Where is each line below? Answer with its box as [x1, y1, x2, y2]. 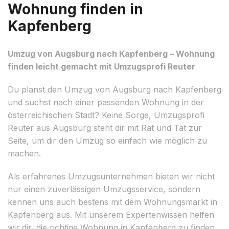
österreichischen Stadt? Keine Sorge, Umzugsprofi [8, 109, 204, 120]
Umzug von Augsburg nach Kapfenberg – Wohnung [8, 48, 215, 59]
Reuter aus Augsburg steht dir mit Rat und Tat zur [8, 122, 202, 133]
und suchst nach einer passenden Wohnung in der [8, 97, 204, 107]
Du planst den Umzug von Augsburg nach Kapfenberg [8, 84, 221, 95]
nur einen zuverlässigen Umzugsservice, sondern [8, 184, 200, 194]
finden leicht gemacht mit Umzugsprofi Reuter [8, 61, 195, 72]
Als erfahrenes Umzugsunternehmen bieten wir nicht [8, 171, 215, 181]
